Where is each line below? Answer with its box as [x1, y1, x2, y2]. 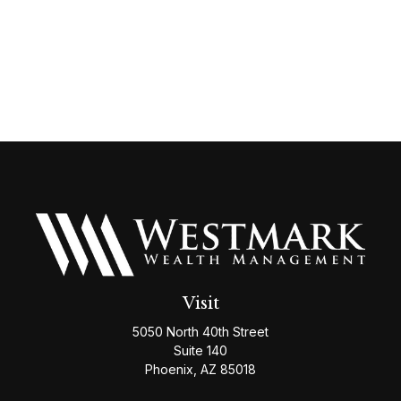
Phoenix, [145, 361, 197, 377]
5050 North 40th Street [132, 323, 269, 339]
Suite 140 [174, 342, 227, 358]
